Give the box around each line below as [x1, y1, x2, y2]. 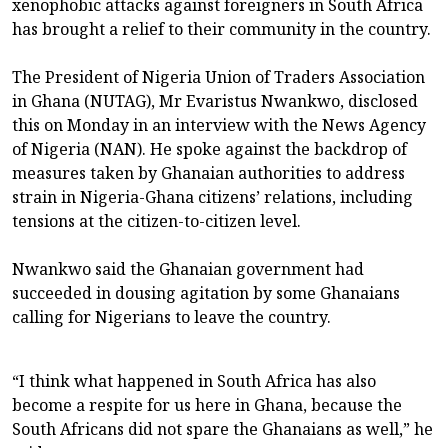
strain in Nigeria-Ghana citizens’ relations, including [12, 185, 413, 208]
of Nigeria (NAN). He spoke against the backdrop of [12, 137, 407, 160]
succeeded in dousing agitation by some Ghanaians [12, 281, 400, 304]
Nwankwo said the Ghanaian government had [12, 257, 364, 280]
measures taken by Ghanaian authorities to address [12, 161, 405, 184]
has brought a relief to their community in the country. [12, 17, 431, 40]
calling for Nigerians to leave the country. [12, 305, 331, 328]
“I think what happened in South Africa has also [12, 369, 376, 392]
